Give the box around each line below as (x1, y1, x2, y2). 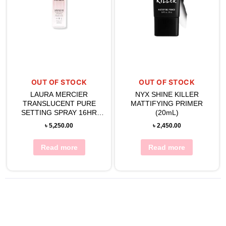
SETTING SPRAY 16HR (21, 108, 97, 117)
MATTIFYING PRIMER (131, 99, 203, 108)
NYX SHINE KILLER (135, 90, 199, 99)
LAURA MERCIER (30, 90, 88, 99)
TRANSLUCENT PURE (22, 99, 96, 108)
